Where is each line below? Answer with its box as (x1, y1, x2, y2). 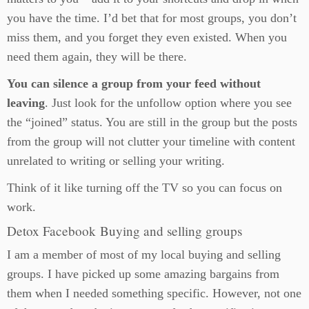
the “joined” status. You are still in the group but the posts (7, 115, 297, 129)
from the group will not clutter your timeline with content (7, 134, 295, 148)
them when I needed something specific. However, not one (7, 286, 301, 300)
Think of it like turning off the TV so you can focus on (7, 181, 282, 195)
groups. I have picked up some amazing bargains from (7, 267, 279, 281)
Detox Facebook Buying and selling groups (7, 222, 242, 239)
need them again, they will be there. (7, 50, 187, 63)
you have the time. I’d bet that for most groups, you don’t (7, 11, 297, 25)
